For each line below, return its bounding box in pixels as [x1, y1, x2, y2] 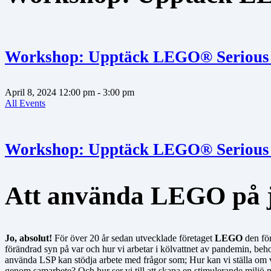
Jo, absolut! [5, 233, 52, 244]
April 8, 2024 [5, 87, 56, 98]
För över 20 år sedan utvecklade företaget [52, 233, 215, 244]
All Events [5, 98, 45, 109]
